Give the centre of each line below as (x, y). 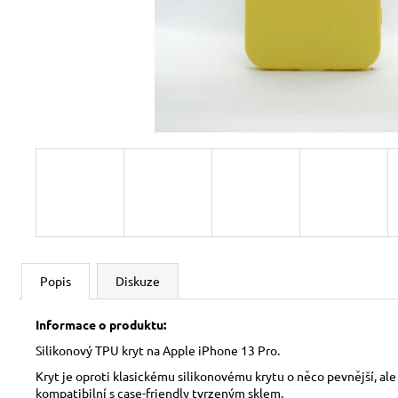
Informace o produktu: (101, 324)
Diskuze (138, 281)
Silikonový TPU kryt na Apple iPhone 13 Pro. (158, 350)
